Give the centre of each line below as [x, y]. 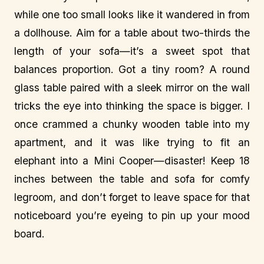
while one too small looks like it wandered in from [132, 15]
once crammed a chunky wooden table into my [132, 124]
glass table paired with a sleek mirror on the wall [132, 88]
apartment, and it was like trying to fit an [132, 143]
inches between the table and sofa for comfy [132, 179]
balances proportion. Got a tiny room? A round [132, 70]
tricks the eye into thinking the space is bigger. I [132, 106]
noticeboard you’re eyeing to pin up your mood [132, 216]
